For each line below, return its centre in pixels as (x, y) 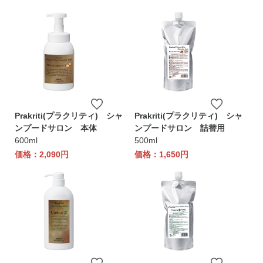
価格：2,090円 (42, 154)
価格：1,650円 (161, 154)
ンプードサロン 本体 (56, 128)
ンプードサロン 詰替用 (180, 128)
